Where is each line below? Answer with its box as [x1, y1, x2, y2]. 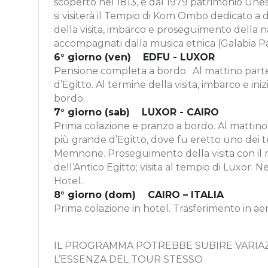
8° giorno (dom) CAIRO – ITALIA [54, 188, 224, 200]
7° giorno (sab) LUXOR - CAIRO [54, 106, 219, 118]
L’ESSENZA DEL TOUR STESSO [54, 253, 203, 265]
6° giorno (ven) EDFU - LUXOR [54, 51, 215, 63]
